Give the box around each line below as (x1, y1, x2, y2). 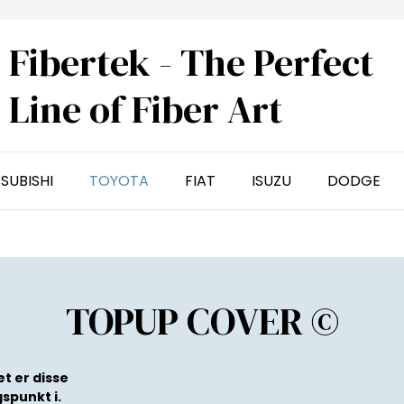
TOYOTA (89, 170, 149, 191)
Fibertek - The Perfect (8, 36, 373, 88)
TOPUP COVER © (65, 294, 339, 347)
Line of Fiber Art (8, 83, 282, 135)
